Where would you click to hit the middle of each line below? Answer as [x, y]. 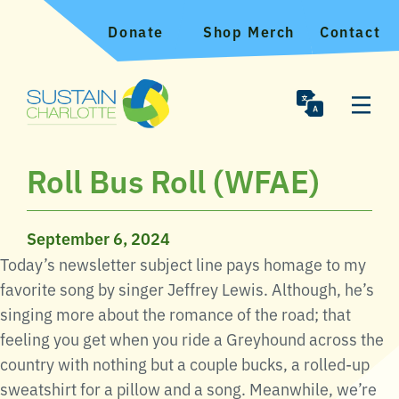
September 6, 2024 [98, 237]
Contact [350, 31]
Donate [136, 31]
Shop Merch [249, 31]
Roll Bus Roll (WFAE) [173, 179]
